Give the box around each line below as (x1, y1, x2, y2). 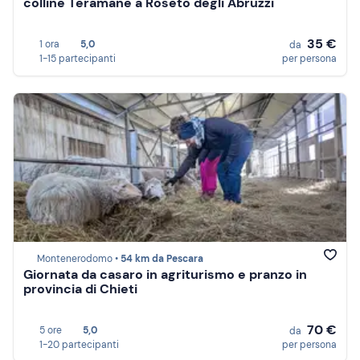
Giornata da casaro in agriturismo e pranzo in (23, 266, 307, 284)
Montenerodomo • (37, 252, 121, 266)
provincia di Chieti (23, 280, 137, 298)
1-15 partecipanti (39, 52, 116, 65)
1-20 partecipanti (39, 338, 119, 351)
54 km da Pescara (121, 252, 203, 266)
